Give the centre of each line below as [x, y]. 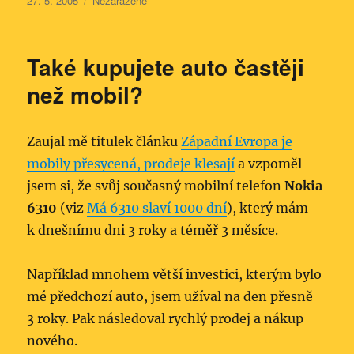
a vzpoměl [269, 163]
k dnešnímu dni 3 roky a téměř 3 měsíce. [153, 230]
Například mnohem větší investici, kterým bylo [175, 274]
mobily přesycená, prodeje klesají [131, 163]
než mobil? [85, 94]
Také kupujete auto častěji [166, 66]
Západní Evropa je [237, 141]
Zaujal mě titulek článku [104, 141]
